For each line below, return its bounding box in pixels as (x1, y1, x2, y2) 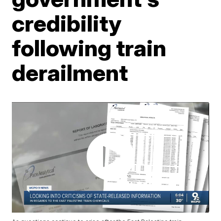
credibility (12, 9, 122, 37)
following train (12, 34, 167, 62)
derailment (12, 59, 128, 86)
